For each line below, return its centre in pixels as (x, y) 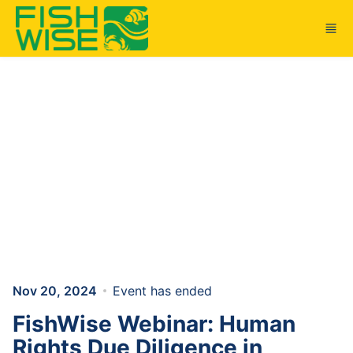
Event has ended (162, 291)
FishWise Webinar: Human (154, 324)
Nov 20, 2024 (55, 291)
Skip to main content (67, 14)
